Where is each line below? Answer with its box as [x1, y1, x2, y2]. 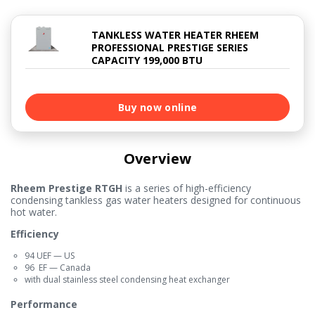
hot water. [11, 205, 57, 219]
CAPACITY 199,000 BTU [91, 53, 202, 67]
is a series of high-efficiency [122, 181, 251, 195]
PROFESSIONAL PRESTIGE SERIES [91, 41, 248, 55]
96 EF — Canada [25, 262, 91, 274]
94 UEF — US [25, 250, 75, 262]
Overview [124, 149, 191, 169]
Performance [11, 297, 77, 311]
